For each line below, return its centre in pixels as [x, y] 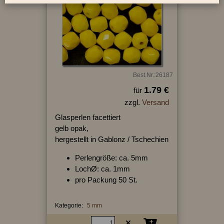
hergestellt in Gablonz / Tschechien [111, 139]
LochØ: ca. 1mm [102, 168]
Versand [155, 102]
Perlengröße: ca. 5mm [111, 157]
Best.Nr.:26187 [153, 75]
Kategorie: [69, 205]
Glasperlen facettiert [87, 117]
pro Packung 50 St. [106, 179]
